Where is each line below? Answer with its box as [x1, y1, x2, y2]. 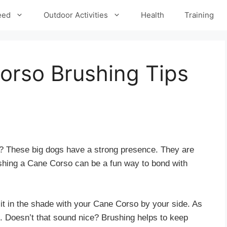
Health [141, 10, 164, 20]
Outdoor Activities [44, 10, 108, 20]
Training [184, 10, 214, 20]
